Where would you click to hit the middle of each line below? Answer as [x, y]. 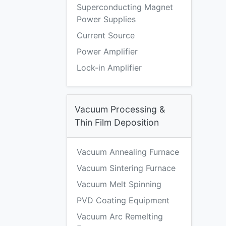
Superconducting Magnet [125, 7]
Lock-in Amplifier [109, 68]
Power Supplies [106, 19]
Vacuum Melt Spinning [119, 184]
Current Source [106, 35]
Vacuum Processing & [120, 109]
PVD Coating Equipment [123, 200]
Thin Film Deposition [117, 122]
